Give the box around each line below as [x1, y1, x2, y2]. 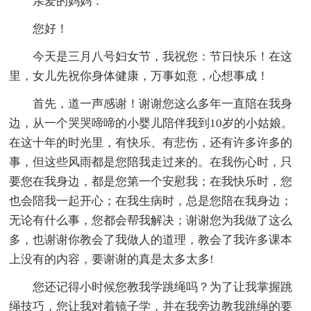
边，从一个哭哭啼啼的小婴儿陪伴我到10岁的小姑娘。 [9, 116, 294, 130]
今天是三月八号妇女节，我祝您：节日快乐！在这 [33, 49, 293, 63]
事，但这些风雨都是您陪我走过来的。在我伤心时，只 [9, 155, 293, 169]
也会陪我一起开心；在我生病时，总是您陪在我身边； [9, 194, 293, 208]
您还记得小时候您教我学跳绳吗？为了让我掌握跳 [33, 280, 293, 294]
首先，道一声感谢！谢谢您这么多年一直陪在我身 [33, 96, 293, 110]
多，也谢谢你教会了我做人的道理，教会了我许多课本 [9, 233, 293, 246]
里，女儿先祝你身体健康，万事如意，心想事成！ [9, 69, 269, 83]
